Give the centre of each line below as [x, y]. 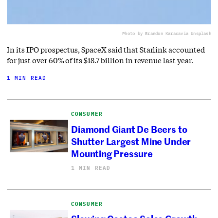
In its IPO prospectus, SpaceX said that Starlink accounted [106, 49]
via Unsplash [196, 33]
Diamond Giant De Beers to [129, 128]
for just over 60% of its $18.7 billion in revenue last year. [100, 60]
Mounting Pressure [113, 153]
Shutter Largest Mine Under [131, 141]
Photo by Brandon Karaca [152, 33]
